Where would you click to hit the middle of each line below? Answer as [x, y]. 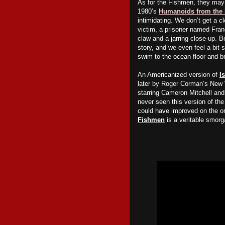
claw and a [154, 38]
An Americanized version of [179, 75]
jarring [180, 38]
